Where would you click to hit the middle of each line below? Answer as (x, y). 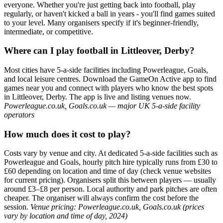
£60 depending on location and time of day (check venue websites (108, 171)
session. (17, 207)
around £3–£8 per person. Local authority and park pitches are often (111, 189)
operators (19, 115)
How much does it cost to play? (67, 134)
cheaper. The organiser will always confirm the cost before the (101, 198)
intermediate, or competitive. (49, 31)
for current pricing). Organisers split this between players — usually (110, 180)
